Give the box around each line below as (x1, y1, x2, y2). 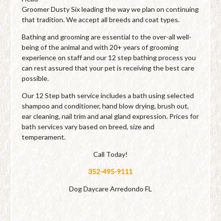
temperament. (22, 133, 66, 141)
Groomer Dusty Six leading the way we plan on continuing (22, 5, 199, 13)
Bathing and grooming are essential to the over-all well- (22, 33, 192, 41)
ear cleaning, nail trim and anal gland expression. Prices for (22, 112, 199, 120)
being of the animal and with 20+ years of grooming (22, 43, 179, 51)
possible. (22, 74, 49, 82)
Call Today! (93, 150, 128, 158)
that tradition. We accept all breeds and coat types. (22, 15, 180, 24)
